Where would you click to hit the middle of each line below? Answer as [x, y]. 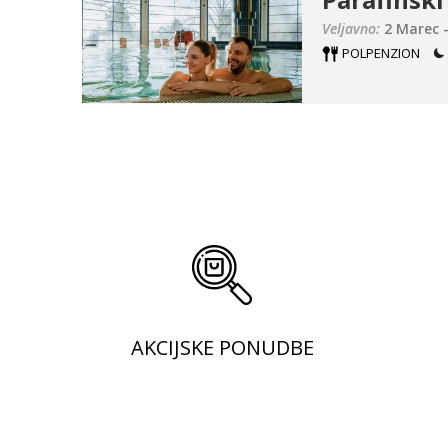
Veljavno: [351, 28]
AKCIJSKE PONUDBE [222, 347]
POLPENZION [382, 53]
